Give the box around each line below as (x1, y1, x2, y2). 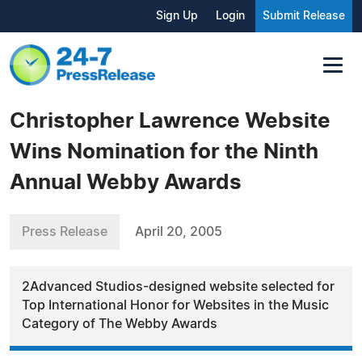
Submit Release (263, 11, 345, 22)
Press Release (22, 225, 107, 238)
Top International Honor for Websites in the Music (22, 298, 329, 312)
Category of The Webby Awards (22, 317, 217, 330)
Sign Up (156, 11, 198, 22)
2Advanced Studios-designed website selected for (22, 280, 335, 293)
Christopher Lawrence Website (10, 110, 330, 132)
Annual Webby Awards (10, 171, 242, 193)
